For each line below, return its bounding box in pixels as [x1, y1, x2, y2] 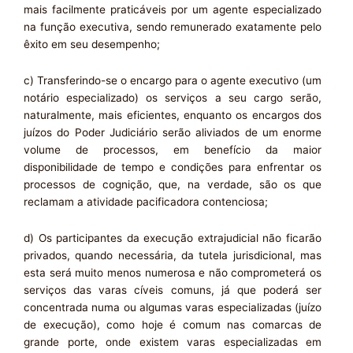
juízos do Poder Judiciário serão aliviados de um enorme [24, 126, 321, 139]
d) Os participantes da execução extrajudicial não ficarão [24, 232, 321, 245]
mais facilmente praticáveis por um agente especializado [24, 3, 321, 17]
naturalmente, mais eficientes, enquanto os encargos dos [24, 109, 321, 122]
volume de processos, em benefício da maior [24, 143, 321, 157]
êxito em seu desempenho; [24, 38, 160, 51]
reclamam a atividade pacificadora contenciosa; [24, 195, 268, 209]
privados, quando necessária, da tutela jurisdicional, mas [24, 249, 321, 262]
